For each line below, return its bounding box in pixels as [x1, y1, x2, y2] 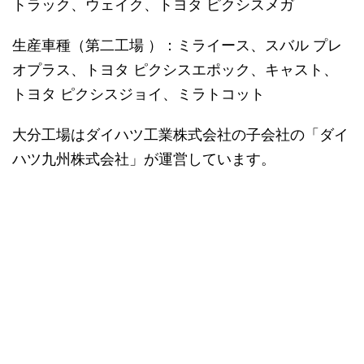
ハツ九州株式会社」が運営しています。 [12, 150, 275, 167]
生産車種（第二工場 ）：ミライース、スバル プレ [12, 37, 342, 54]
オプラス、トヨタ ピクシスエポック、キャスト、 [12, 61, 338, 78]
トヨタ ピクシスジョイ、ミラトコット [12, 85, 265, 102]
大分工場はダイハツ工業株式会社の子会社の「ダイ [12, 126, 349, 143]
